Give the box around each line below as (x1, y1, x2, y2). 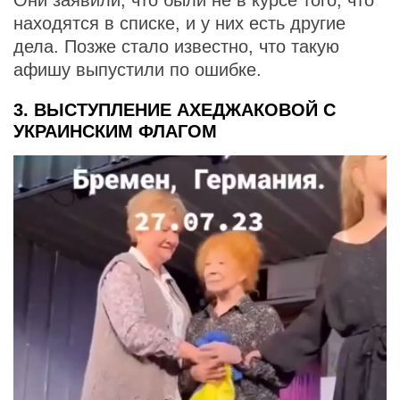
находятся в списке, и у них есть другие (13, 13, 346, 34)
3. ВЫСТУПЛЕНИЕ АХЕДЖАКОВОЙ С (13, 100, 336, 121)
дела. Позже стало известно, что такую (13, 37, 339, 57)
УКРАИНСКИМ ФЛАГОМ (13, 121, 217, 142)
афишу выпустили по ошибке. (13, 60, 262, 80)
